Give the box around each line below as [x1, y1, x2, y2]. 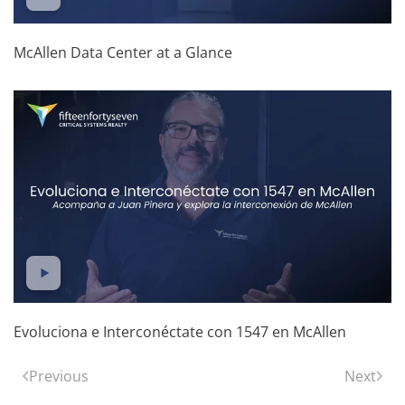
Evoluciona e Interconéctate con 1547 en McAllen [14, 321, 346, 342]
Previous [29, 365, 89, 386]
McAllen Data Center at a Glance [14, 42, 232, 62]
